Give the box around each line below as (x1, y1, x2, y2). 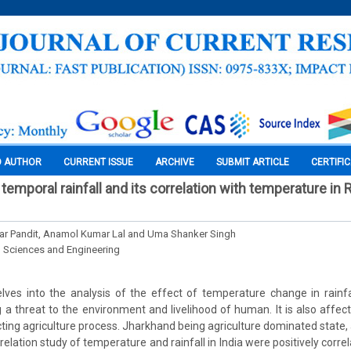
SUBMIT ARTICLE (216, 157, 289, 168)
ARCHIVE (155, 157, 194, 168)
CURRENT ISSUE (63, 157, 133, 168)
